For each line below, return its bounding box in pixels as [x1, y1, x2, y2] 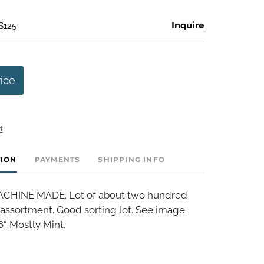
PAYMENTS [34, 154, 81, 164]
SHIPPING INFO [98, 154, 165, 164]
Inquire [171, 19, 204, 31]
